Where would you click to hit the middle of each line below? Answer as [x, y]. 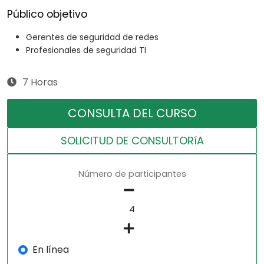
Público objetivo [47, 14]
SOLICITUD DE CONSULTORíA [132, 141]
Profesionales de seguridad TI [86, 50]
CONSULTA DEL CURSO [132, 113]
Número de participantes [132, 174]
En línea [50, 250]
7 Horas [40, 82]
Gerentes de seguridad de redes [92, 37]
